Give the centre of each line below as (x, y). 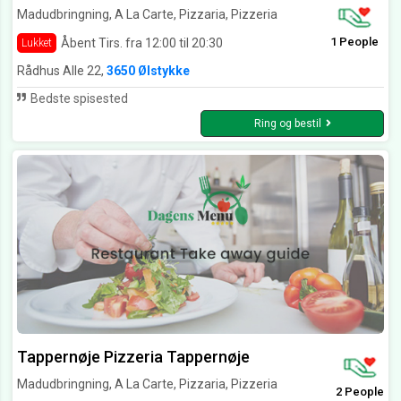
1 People (354, 42)
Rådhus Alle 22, (62, 71)
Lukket (37, 43)
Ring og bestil (287, 124)
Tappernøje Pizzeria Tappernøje (133, 357)
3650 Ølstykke (148, 71)
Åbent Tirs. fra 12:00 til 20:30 (142, 43)
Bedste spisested (78, 99)
